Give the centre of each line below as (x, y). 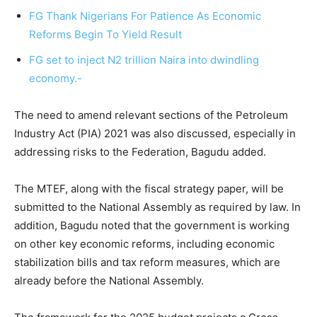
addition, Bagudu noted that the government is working (152, 226)
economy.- (57, 79)
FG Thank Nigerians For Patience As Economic (145, 16)
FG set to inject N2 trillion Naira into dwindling (144, 60)
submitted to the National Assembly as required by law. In (157, 207)
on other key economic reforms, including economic (144, 244)
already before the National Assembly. (109, 281)
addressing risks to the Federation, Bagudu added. (140, 152)
